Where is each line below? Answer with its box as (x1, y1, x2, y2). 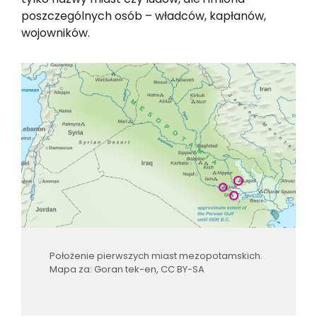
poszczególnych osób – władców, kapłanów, (21, 7, 266, 24)
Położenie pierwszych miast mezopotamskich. (50, 248, 263, 263)
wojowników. (21, 24, 90, 41)
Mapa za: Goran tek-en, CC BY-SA (50, 262, 207, 276)
